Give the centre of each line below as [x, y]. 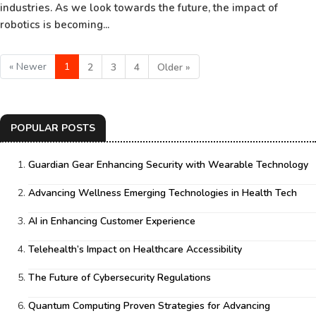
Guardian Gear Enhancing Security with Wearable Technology [168, 165]
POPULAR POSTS [53, 128]
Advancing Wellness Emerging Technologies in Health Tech [163, 193]
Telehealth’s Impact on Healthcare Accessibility [135, 249]
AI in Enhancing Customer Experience [112, 221]
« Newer [28, 67]
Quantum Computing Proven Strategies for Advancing [149, 306]
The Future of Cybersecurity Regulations [120, 278]
